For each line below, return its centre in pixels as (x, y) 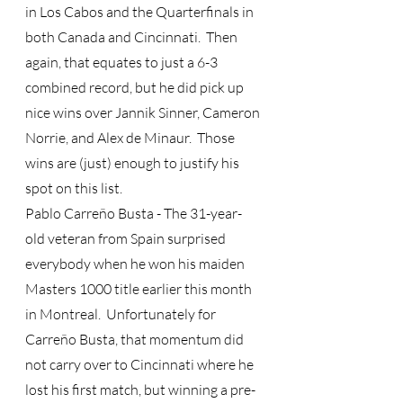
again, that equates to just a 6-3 (123, 62)
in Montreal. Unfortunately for (122, 314)
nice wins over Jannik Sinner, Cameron (144, 112)
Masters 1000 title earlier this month (140, 289)
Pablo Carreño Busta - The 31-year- (134, 213)
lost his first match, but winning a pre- (140, 390)
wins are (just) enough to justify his (134, 163)
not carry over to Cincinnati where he (141, 364)
